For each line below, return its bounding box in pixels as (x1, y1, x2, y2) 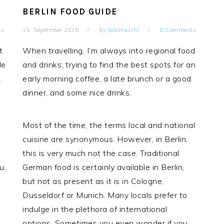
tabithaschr (107, 26, 140, 34)
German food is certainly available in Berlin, (22, 162, 184, 172)
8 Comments (160, 26, 196, 34)
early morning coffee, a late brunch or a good (22, 73, 191, 84)
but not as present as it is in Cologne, (22, 176, 164, 186)
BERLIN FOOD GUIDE (22, 6, 117, 17)
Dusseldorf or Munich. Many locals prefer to (22, 190, 187, 200)
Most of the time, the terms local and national (22, 120, 195, 130)
